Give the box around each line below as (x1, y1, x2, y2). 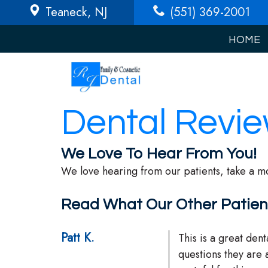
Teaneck (45, 4, 87, 21)
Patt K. (61, 229, 95, 246)
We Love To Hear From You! (61, 146, 257, 162)
